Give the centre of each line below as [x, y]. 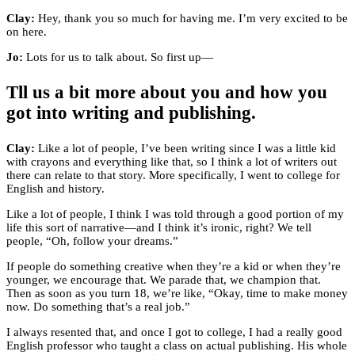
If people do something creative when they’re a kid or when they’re [174, 267]
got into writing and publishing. [131, 113]
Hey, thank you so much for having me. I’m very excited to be [191, 19]
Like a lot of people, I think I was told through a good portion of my [175, 214]
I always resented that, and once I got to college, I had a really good [174, 332]
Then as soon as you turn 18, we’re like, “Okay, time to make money [177, 294]
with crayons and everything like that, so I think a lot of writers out [172, 162]
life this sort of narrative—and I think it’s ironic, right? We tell [159, 228]
